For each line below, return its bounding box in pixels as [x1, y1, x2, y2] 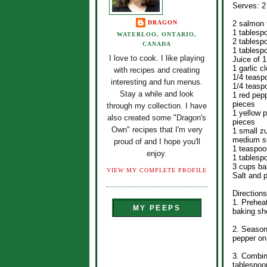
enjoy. [147, 149, 167, 159]
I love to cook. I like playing [109, 54, 204, 63]
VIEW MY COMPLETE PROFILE [106, 166, 207, 173]
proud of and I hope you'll [113, 137, 200, 147]
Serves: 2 [232, 1, 266, 10]
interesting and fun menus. [111, 77, 203, 87]
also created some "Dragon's [107, 113, 206, 123]
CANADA [142, 41, 172, 47]
